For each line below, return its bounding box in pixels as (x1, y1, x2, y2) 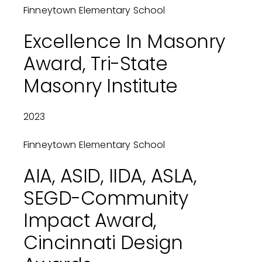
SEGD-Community (23, 185, 188, 212)
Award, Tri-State (23, 50, 168, 77)
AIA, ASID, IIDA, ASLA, (23, 163, 197, 189)
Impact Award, (23, 207, 157, 234)
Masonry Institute (23, 73, 178, 99)
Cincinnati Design (23, 229, 183, 256)
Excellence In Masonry (23, 28, 225, 55)
